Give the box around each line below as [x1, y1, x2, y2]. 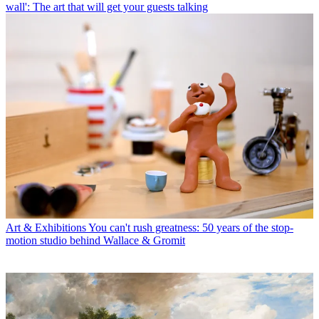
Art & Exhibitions [6, 221, 86, 234]
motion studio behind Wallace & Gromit [6, 234, 185, 247]
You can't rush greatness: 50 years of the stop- [88, 221, 293, 234]
